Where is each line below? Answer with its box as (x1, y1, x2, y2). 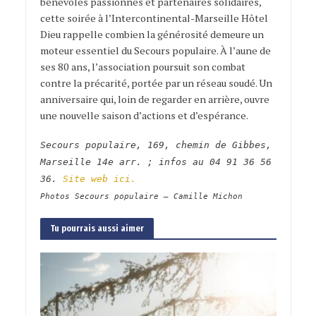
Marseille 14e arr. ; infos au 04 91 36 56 (39, 157, 272, 168)
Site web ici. (62, 174, 136, 185)
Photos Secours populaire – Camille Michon (39, 192, 243, 202)
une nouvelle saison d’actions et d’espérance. (39, 109, 248, 123)
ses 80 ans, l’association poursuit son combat (39, 60, 245, 74)
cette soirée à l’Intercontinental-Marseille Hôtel (39, 11, 268, 25)
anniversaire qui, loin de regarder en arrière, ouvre (39, 92, 269, 107)
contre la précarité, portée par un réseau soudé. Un (39, 76, 272, 90)
